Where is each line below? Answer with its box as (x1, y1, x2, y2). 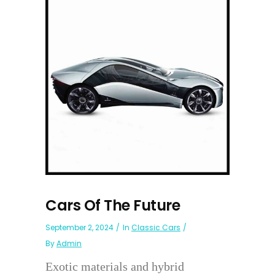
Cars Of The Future (45, 195, 180, 215)
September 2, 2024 (45, 222, 114, 233)
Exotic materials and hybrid (45, 259, 184, 273)
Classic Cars (131, 222, 180, 233)
